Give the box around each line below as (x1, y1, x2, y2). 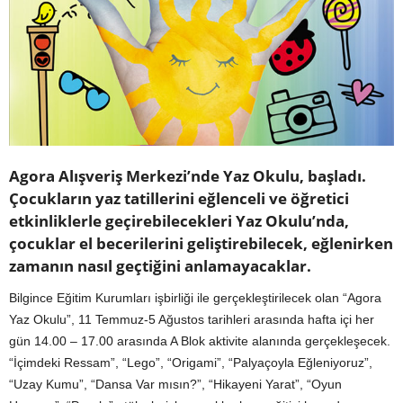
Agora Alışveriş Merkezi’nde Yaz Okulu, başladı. (9, 166, 366, 187)
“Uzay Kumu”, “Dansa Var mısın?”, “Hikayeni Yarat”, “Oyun (9, 377, 342, 392)
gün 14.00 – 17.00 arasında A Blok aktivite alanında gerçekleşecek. (9, 334, 390, 349)
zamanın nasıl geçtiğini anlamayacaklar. (9, 255, 315, 277)
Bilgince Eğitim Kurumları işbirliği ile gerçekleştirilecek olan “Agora (9, 291, 381, 306)
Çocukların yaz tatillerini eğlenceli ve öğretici (9, 188, 349, 210)
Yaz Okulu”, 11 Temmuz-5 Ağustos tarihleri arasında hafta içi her (9, 312, 374, 327)
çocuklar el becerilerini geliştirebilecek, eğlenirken (9, 233, 393, 255)
